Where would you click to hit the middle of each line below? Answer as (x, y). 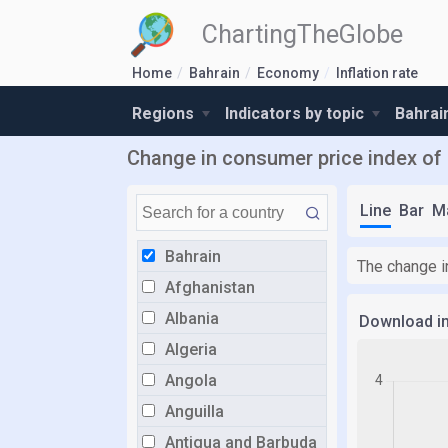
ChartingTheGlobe (302, 34)
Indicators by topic (296, 113)
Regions (165, 113)
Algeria (191, 349)
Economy (288, 73)
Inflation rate (377, 73)
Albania (192, 318)
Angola (191, 380)
